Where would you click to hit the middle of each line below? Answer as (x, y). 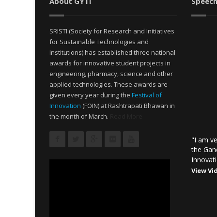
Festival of (147, 95)
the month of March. (80, 116)
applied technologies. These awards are (108, 84)
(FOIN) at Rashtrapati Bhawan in (128, 106)
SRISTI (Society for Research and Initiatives (112, 31)
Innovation (65, 106)
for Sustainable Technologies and (99, 42)
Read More (126, 116)
